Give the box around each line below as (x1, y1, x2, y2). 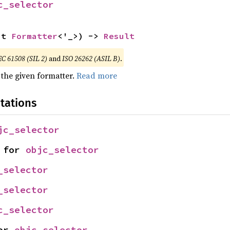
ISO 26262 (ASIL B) (62, 53, 120, 64)
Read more (76, 70, 117, 81)
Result (103, 31, 135, 41)
